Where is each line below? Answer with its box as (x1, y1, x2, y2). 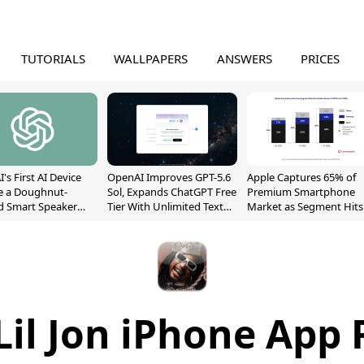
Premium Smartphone (247, 184, 355, 199)
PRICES (301, 50, 340, 67)
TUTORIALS (20, 50, 85, 67)
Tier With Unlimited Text (107, 199, 223, 214)
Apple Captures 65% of (247, 170, 356, 184)
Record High (247, 214, 307, 228)
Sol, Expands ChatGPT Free (107, 184, 236, 199)
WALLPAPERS (114, 50, 188, 67)
